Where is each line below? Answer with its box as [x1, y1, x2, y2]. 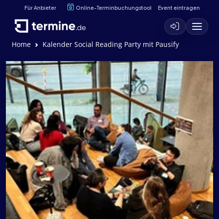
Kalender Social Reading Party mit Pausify [43, 40, 179, 49]
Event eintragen [157, 4, 200, 11]
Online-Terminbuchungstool [76, 4, 152, 11]
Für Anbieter [24, 4, 56, 11]
